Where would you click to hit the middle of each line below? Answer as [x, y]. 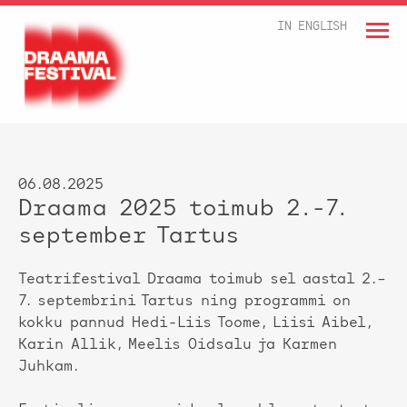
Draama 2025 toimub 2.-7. [182, 210]
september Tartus [129, 237]
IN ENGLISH [312, 27]
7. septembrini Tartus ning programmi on [184, 302]
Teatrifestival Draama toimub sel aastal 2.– [202, 280]
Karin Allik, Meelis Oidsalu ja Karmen [178, 346]
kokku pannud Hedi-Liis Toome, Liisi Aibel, [194, 324]
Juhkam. [49, 367]
